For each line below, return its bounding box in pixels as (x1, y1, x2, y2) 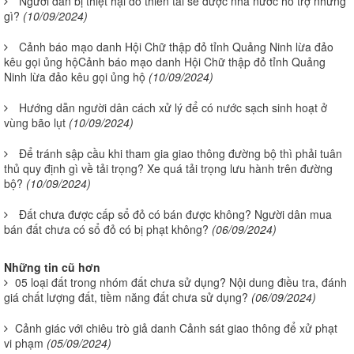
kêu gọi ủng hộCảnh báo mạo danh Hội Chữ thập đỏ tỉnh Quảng (4, 53, 326, 70)
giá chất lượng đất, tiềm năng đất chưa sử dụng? (4, 288, 248, 305)
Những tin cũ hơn (4, 258, 100, 275)
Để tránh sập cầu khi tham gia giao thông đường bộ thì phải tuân (19, 145, 342, 161)
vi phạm (4, 334, 43, 351)
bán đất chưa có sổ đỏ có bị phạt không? (4, 220, 209, 237)
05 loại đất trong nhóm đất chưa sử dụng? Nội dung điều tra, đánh (15, 273, 347, 290)
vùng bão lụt (4, 114, 66, 130)
